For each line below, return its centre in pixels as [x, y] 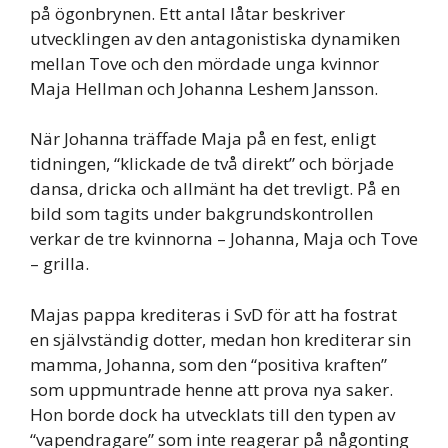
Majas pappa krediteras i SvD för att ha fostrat [213, 314]
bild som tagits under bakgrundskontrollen [201, 214]
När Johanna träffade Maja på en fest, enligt [203, 139]
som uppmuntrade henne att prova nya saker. [211, 389]
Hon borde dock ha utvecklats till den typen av [212, 414]
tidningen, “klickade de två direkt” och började [212, 164]
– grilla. [59, 264]
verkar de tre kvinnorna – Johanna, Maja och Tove [224, 239]
